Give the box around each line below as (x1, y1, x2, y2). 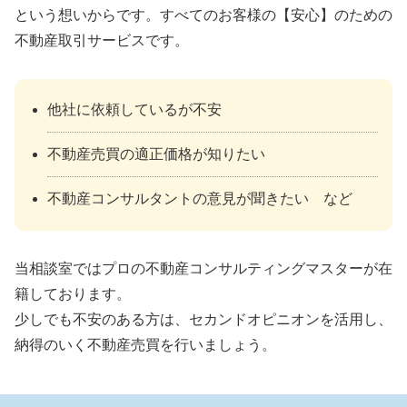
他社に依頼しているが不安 (47, 102, 223, 118)
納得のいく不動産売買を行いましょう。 (14, 336, 276, 352)
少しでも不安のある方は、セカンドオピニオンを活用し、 (14, 311, 392, 327)
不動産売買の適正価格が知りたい (47, 146, 266, 163)
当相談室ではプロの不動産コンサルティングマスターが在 (14, 260, 392, 276)
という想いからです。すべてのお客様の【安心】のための (14, 6, 392, 23)
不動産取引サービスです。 (14, 32, 189, 48)
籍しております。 (14, 285, 131, 302)
